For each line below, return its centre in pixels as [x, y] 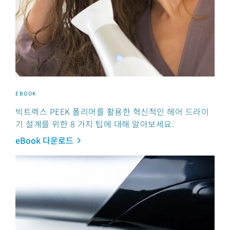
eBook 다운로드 [44, 140]
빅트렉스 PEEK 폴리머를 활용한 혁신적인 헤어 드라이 [112, 112]
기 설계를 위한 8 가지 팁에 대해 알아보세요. [95, 124]
